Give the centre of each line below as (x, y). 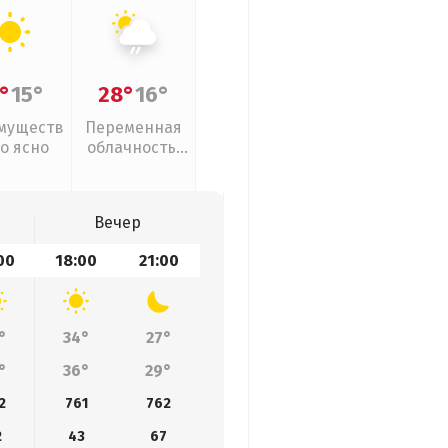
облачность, (133, 147)
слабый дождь (133, 167)
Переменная (133, 127)
